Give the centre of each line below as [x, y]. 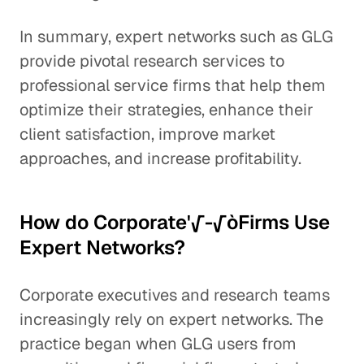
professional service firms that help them [173, 85]
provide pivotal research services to [152, 61]
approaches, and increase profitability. [160, 158]
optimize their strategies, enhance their [167, 110]
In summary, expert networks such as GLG [176, 37]
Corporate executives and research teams [175, 295]
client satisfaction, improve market [147, 134]
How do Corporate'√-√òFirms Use [175, 222]
